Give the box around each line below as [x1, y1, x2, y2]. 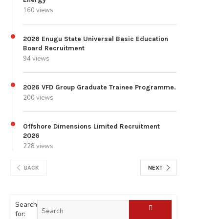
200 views [23, 93, 53, 103]
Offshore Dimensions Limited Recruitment [23, 122, 160, 131]
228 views [23, 142, 53, 151]
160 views [23, 6, 53, 15]
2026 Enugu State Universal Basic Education [23, 35, 168, 44]
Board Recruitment [23, 44, 85, 53]
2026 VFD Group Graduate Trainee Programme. [23, 83, 176, 92]
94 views [23, 54, 49, 64]
